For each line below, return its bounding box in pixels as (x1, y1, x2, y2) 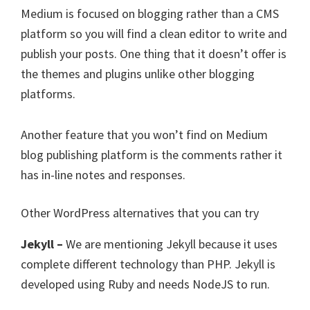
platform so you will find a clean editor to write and (21, 26, 287, 42)
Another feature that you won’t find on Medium (21, 127, 268, 143)
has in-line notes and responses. (21, 167, 185, 183)
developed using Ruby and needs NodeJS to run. (21, 276, 270, 292)
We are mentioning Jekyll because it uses (66, 236, 277, 252)
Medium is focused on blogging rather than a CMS (21, 6, 279, 21)
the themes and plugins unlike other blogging (21, 66, 255, 82)
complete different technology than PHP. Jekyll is (21, 256, 275, 272)
